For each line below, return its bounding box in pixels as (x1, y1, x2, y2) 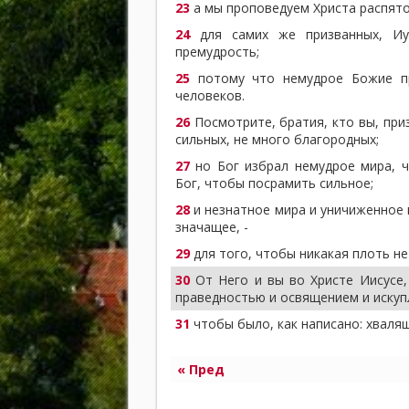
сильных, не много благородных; (175, 130, 379, 148)
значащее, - (175, 217, 248, 236)
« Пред (177, 360, 225, 378)
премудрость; (175, 42, 259, 60)
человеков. (175, 86, 245, 104)
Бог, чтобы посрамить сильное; (175, 173, 373, 192)
